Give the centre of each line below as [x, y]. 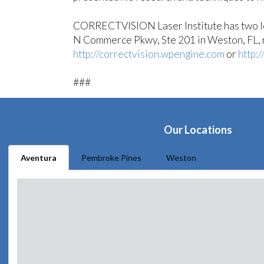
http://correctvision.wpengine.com [148, 54]
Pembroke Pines [111, 158]
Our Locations [198, 130]
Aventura [39, 158]
